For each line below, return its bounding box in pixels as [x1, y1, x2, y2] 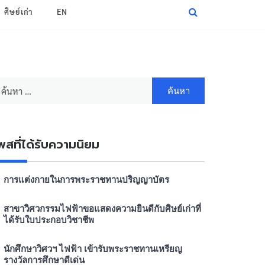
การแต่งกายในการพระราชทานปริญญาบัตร [4, 174, 169, 185]
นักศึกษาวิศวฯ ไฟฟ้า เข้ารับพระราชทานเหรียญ [4, 243, 182, 254]
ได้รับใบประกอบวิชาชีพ [4, 214, 94, 225]
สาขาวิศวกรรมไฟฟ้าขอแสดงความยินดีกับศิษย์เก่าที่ [4, 203, 201, 214]
